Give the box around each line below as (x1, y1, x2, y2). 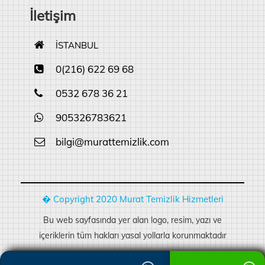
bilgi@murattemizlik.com (56, 135, 169, 148)
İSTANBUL (53, 40, 98, 51)
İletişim (30, 7, 76, 24)
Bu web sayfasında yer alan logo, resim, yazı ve (43, 215, 222, 225)
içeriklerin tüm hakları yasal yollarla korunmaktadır (38, 230, 227, 241)
